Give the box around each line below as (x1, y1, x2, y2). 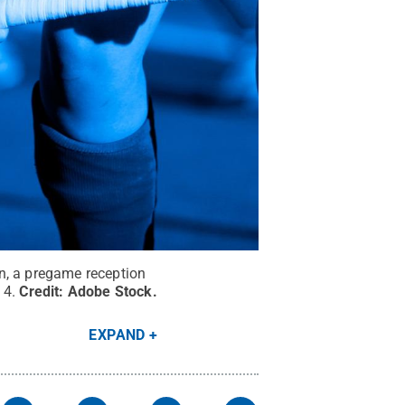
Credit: (19, 283, 68, 301)
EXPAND (89, 326, 146, 344)
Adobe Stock (67, 283, 153, 301)
